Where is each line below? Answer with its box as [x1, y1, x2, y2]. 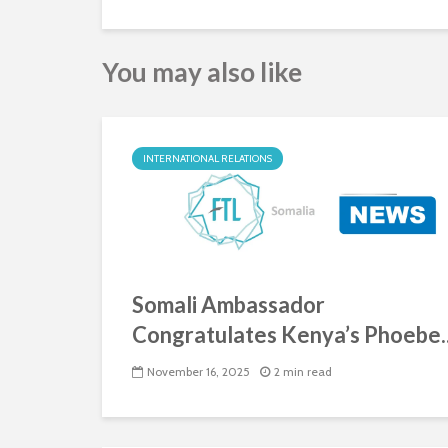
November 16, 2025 [147, 364, 250, 380]
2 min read [274, 364, 332, 380]
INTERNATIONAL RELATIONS [143, 152, 272, 165]
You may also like [102, 56, 302, 88]
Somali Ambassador [132, 291, 325, 318]
